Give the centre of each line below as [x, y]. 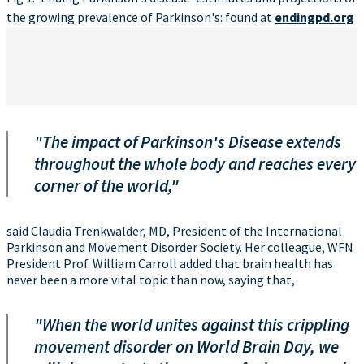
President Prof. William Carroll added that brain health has [170, 263]
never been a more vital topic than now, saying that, [151, 279]
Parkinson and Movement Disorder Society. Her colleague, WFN [180, 247]
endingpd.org [314, 17]
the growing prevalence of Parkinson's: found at [141, 17]
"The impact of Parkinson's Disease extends [188, 142]
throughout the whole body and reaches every [195, 164]
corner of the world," [106, 186]
